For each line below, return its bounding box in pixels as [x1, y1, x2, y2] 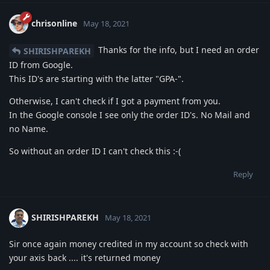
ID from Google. [9, 59, 73, 71]
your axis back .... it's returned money [9, 252, 160, 264]
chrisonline [31, 17, 77, 30]
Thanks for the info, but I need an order [96, 44, 259, 56]
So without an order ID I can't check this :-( [9, 145, 181, 157]
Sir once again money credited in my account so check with [9, 238, 248, 250]
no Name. [9, 123, 48, 135]
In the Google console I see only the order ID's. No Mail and [9, 109, 250, 121]
